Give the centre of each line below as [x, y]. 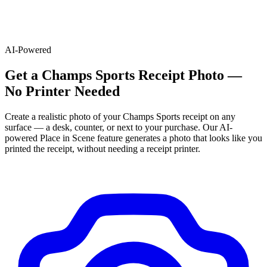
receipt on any [208, 116]
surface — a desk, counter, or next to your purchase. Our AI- [119, 127]
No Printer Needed [62, 91]
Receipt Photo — [188, 75]
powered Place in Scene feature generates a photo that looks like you [133, 138]
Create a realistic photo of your [64, 116]
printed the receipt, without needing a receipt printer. [103, 148]
